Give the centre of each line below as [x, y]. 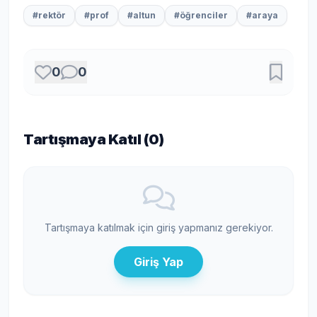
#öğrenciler [201, 15]
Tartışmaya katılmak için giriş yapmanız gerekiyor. [158, 227]
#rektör [49, 15]
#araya [262, 15]
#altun [142, 15]
